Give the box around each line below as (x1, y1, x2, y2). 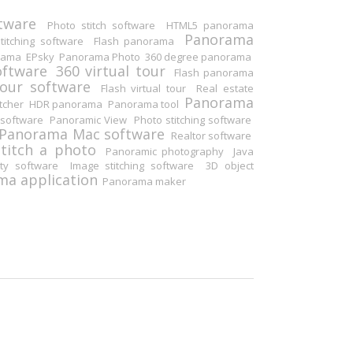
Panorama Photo (59, 49, 140, 64)
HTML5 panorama (166, 17, 254, 32)
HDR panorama (29, 96, 103, 111)
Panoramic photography (105, 143, 224, 158)
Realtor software (170, 128, 252, 143)
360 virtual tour (55, 61, 165, 80)
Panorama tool (108, 96, 180, 111)
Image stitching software (69, 158, 195, 173)
